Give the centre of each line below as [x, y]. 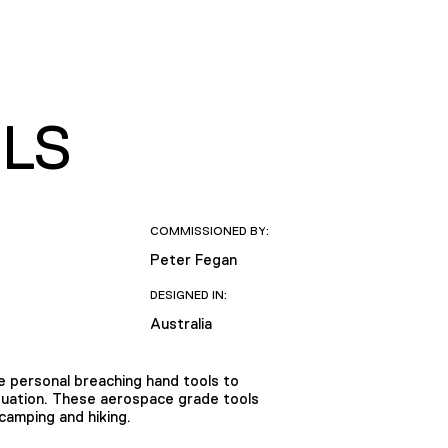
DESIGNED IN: [188, 294]
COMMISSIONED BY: [209, 230]
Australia [180, 323]
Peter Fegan [193, 259]
